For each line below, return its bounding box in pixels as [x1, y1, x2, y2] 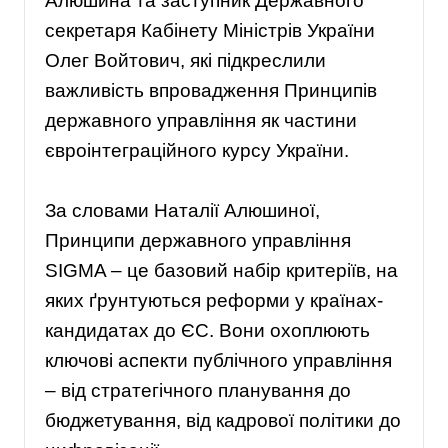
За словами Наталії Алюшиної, [45, 200, 320, 222]
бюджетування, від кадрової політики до [45, 410, 401, 432]
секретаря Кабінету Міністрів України [45, 20, 375, 42]
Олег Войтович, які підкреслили [45, 50, 326, 72]
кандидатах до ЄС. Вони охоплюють [45, 320, 370, 342]
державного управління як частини [45, 110, 357, 132]
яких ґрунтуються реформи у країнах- [45, 290, 383, 312]
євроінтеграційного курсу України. [45, 140, 349, 162]
